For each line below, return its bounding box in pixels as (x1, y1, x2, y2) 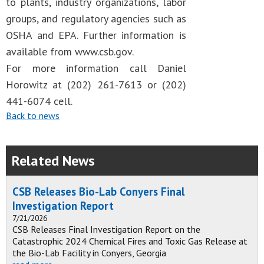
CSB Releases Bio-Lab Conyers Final (12, 184, 184, 199)
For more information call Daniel (6, 61, 186, 75)
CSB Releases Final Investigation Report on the (12, 223, 200, 235)
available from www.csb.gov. (6, 45, 134, 58)
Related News (12, 151, 95, 170)
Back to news (6, 110, 60, 121)
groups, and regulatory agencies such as (6, 12, 186, 25)
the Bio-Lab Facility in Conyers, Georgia (12, 247, 166, 259)
